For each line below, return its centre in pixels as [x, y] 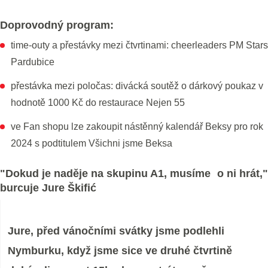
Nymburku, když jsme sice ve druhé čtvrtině [120, 251]
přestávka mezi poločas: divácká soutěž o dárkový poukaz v [137, 86]
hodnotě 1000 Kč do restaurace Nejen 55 [98, 103]
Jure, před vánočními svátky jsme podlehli [116, 231]
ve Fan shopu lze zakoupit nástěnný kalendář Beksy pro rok [137, 127]
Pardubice [33, 62]
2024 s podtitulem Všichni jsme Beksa [92, 143]
